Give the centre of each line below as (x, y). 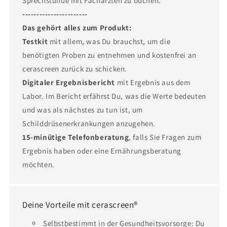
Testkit (35, 41)
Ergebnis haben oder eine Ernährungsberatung (102, 151)
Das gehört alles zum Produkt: (77, 28)
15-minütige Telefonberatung (76, 137)
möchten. (39, 164)
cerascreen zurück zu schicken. (75, 69)
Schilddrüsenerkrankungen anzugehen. (89, 123)
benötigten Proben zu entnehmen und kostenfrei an (109, 55)
